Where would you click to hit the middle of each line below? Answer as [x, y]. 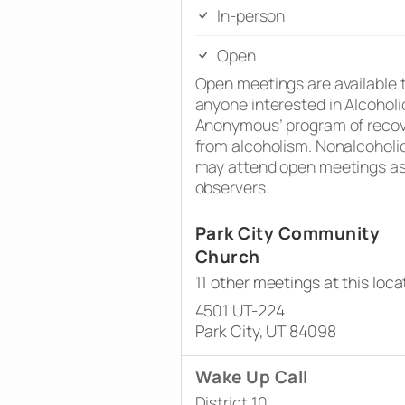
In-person [250, 15]
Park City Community [287, 233]
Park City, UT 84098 [265, 330]
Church [227, 256]
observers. [232, 187]
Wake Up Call [251, 377]
